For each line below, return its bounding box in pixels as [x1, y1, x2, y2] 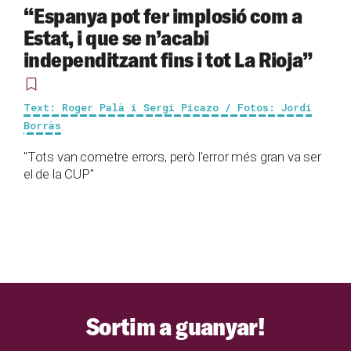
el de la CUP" [24, 165, 94, 182]
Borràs [24, 118, 61, 132]
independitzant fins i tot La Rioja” [24, 45, 313, 73]
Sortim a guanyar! [85, 310, 266, 342]
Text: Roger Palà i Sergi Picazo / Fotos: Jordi [24, 100, 312, 114]
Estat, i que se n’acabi [24, 24, 209, 51]
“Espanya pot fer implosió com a [24, 2, 302, 29]
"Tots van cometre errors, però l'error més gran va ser [24, 148, 321, 165]
